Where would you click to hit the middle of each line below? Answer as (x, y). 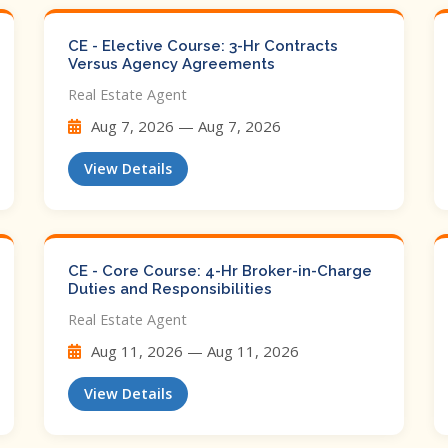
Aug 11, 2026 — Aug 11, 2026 (193, 351)
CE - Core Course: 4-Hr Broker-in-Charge (220, 271)
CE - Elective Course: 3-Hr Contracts (203, 46)
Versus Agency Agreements (171, 64)
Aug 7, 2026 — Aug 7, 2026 (184, 126)
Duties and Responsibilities (170, 289)
